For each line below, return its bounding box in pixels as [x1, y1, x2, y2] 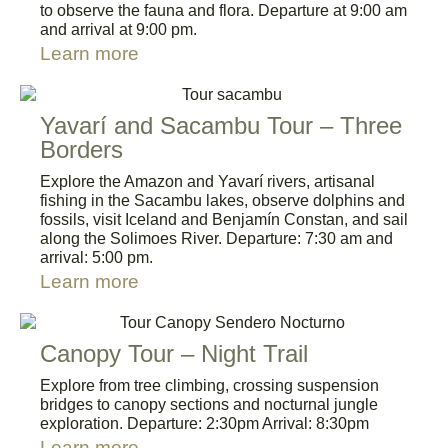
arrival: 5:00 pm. [40, 249, 153, 267]
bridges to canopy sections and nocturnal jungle [40, 396, 378, 414]
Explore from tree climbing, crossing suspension [40, 377, 379, 395]
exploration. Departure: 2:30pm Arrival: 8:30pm [40, 415, 369, 433]
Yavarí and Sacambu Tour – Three [40, 112, 402, 140]
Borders [40, 136, 123, 164]
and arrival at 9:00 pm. [40, 20, 197, 38]
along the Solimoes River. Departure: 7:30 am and [40, 230, 393, 248]
